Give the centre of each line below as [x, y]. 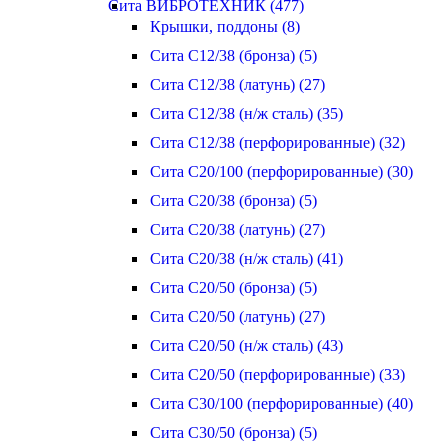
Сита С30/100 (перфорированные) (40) [281, 403]
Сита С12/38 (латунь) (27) [237, 84]
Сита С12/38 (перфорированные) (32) [277, 142]
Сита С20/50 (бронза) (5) [233, 287]
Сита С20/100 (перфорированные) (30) [281, 171]
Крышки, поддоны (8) [225, 26]
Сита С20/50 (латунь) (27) [237, 316]
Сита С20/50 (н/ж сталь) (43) [246, 345]
